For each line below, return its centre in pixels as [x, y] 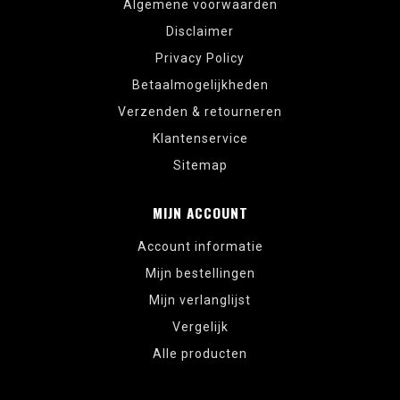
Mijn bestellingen [200, 273]
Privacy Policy [200, 58]
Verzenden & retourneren [200, 111]
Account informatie [200, 246]
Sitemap [200, 165]
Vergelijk [200, 326]
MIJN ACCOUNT [200, 212]
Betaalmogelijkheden [200, 84]
